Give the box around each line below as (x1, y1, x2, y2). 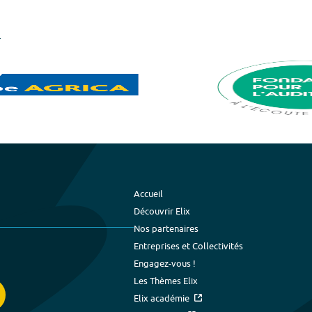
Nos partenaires (134, 222, 199, 234)
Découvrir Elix (134, 205, 191, 217)
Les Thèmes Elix (134, 274, 198, 286)
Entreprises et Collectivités (134, 240, 244, 251)
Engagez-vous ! (134, 257, 196, 269)
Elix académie (134, 292, 190, 304)
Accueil (134, 187, 164, 199)
